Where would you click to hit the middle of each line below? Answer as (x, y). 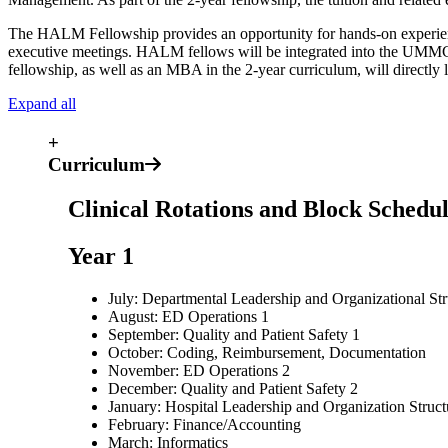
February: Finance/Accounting (204, 424)
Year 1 (101, 255)
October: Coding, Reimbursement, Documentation (267, 352)
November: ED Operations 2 (199, 370)
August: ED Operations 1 (188, 316)
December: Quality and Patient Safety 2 (233, 388)
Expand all (42, 104)
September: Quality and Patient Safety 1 (234, 334)
